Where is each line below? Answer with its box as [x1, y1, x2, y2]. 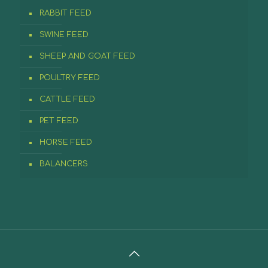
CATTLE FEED [39, 95, 95, 103]
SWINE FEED [39, 30, 89, 39]
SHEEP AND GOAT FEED [39, 51, 135, 60]
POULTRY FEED [39, 73, 100, 82]
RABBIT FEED [39, 8, 92, 17]
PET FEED [39, 116, 78, 125]
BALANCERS [39, 159, 88, 168]
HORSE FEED [39, 138, 92, 147]
